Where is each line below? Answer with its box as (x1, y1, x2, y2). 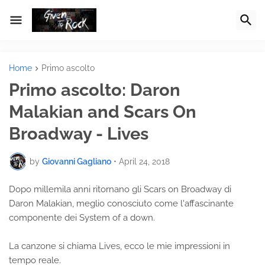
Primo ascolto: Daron (9, 80, 180, 101)
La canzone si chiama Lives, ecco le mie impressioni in (9, 241, 230, 252)
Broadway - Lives (9, 124, 148, 144)
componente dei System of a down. (9, 212, 155, 224)
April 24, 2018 (119, 156, 170, 166)
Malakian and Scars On (9, 102, 196, 122)
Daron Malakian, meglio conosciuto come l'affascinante (9, 198, 234, 209)
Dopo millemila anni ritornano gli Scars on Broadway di (9, 184, 231, 195)
